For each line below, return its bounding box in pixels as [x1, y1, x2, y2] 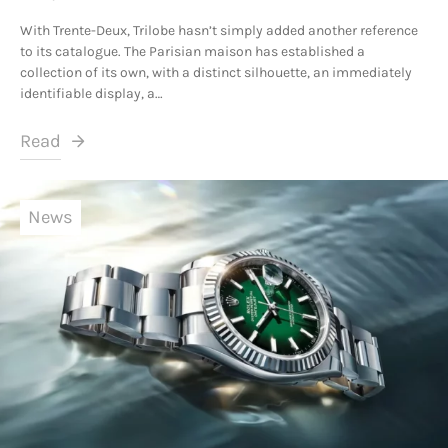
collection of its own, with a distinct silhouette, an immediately [20, 64, 412, 81]
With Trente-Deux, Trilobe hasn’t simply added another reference [20, 22, 418, 39]
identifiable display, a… [20, 85, 163, 102]
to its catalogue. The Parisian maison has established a [20, 43, 365, 60]
